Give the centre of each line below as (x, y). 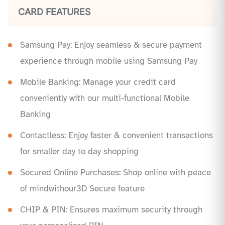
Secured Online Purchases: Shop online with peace (116, 173)
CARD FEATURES (54, 12)
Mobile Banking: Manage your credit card (98, 82)
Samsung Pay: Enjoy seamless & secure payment (111, 45)
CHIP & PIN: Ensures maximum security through (111, 210)
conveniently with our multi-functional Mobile (105, 98)
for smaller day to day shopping (79, 152)
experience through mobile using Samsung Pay (109, 61)
